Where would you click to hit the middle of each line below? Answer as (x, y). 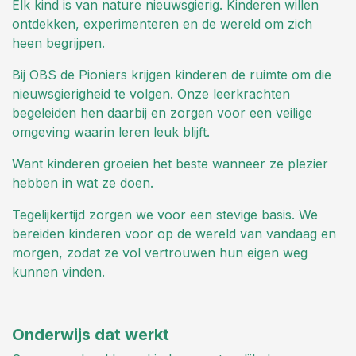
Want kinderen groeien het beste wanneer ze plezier (170, 164)
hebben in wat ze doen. (83, 183)
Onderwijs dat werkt (91, 335)
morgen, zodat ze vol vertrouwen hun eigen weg (160, 253)
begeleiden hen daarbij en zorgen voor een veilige (162, 113)
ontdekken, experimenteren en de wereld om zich (162, 24)
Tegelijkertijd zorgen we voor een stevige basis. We (165, 215)
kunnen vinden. (58, 272)
